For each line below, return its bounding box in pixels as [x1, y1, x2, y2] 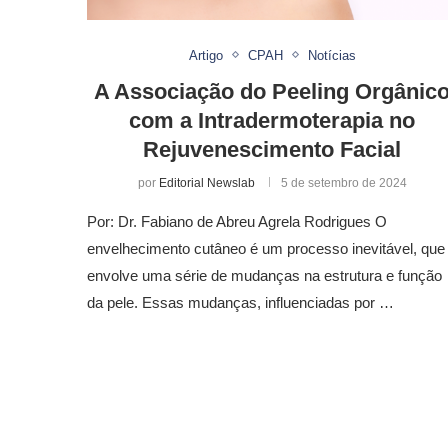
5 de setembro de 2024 [280, 175, 407, 190]
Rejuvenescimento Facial [143, 136, 401, 162]
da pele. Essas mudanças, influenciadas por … [87, 293, 394, 311]
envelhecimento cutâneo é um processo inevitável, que [87, 239, 445, 257]
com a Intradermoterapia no [129, 107, 415, 133]
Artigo [188, 47, 223, 63]
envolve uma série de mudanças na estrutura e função [87, 266, 442, 284]
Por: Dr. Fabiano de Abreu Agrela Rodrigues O [87, 212, 387, 230]
